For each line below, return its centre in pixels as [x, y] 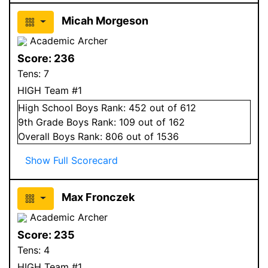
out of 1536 [151, 136]
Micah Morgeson [105, 20]
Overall [35, 136]
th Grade [45, 122]
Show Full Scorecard [71, 160]
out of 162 [160, 122]
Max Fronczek [98, 197]
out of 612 [171, 107]
